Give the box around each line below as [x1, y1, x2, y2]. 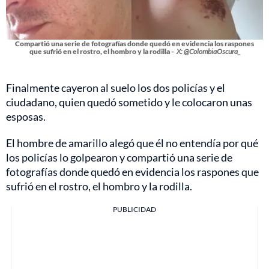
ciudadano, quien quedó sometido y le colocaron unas [6, 95, 252, 109]
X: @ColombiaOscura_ [176, 47, 240, 56]
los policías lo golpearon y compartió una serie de [6, 151, 232, 165]
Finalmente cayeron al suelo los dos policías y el [6, 81, 225, 95]
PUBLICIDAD [113, 205, 156, 214]
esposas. [6, 110, 46, 124]
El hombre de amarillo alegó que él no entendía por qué [6, 136, 258, 150]
